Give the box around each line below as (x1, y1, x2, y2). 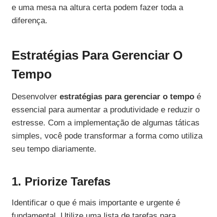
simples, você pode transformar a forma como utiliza (12, 131, 202, 141)
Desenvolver (12, 92, 60, 102)
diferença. (12, 16, 47, 26)
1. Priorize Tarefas (12, 175, 110, 188)
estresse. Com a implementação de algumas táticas (12, 118, 200, 128)
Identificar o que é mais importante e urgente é (12, 198, 180, 208)
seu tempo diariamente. (12, 144, 96, 154)
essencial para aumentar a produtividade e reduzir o (12, 105, 200, 115)
